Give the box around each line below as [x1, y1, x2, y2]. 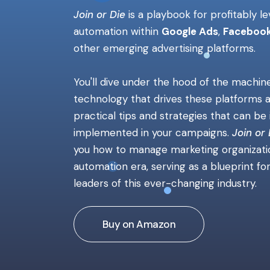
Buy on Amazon [102, 217, 176, 231]
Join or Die [74, 8, 128, 21]
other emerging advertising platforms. [74, 42, 256, 55]
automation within [74, 25, 162, 38]
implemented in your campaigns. [74, 126, 232, 139]
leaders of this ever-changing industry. [74, 177, 257, 190]
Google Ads [162, 25, 218, 38]
